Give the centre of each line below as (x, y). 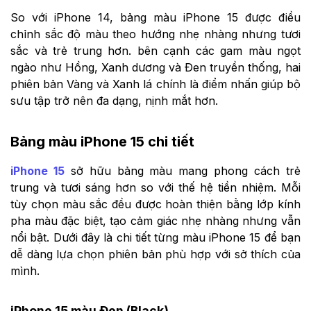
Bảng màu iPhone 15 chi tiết (102, 141)
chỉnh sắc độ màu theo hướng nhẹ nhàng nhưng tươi (155, 34)
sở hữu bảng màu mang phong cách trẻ (183, 170)
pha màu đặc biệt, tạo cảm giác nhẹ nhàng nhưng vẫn (155, 220)
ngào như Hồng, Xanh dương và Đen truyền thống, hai (155, 68)
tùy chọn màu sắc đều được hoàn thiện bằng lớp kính (155, 204)
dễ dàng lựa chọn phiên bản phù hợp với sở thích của (155, 254)
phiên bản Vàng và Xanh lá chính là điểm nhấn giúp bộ (155, 84)
